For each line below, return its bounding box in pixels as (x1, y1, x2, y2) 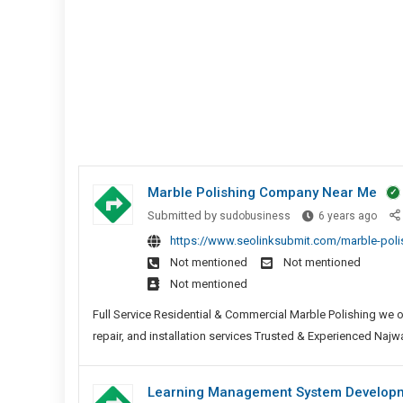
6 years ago (318, 210, 377, 223)
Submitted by (148, 209, 219, 223)
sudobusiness (219, 210, 291, 223)
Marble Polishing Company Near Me (148, 184, 377, 201)
